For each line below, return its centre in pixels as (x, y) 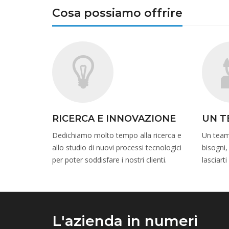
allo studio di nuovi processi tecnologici (117, 148)
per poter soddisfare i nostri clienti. (109, 160)
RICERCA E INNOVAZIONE (114, 119)
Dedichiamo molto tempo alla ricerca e (117, 135)
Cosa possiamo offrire (117, 13)
